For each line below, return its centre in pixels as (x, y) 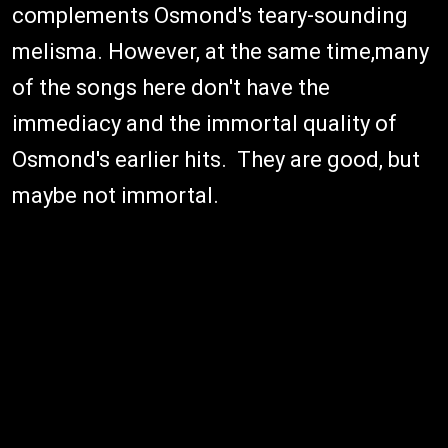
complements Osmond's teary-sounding (210, 15)
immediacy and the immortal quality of (204, 123)
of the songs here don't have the (171, 87)
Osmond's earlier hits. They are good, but (216, 159)
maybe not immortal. (118, 195)
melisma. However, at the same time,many (220, 51)
